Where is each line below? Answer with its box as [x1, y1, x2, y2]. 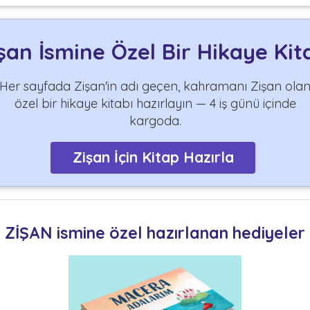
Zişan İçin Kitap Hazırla [72, 148, 234, 167]
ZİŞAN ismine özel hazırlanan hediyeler [5, 222, 305, 243]
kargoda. [129, 112, 181, 129]
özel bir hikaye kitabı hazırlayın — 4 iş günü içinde [14, 95, 296, 111]
